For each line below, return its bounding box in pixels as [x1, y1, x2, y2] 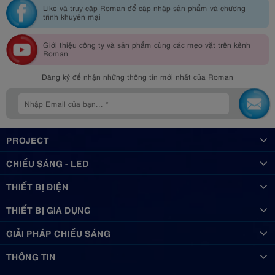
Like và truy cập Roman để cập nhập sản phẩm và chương [43, 2, 246, 13]
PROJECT [6, 133, 49, 145]
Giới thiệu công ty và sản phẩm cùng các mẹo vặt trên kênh [43, 39, 250, 50]
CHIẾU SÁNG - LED [6, 156, 89, 169]
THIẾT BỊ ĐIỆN [6, 179, 69, 192]
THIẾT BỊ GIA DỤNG [6, 203, 91, 215]
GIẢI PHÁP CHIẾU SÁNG [6, 226, 110, 239]
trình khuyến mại [43, 10, 101, 21]
